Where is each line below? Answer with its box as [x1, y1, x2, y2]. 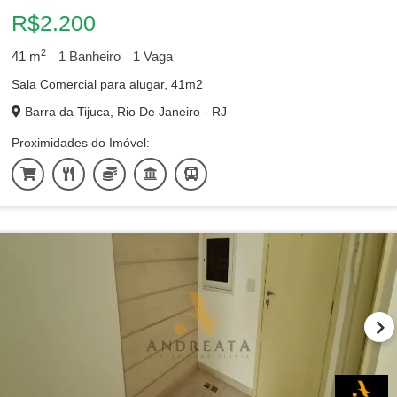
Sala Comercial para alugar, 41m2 [12, 77, 203, 91]
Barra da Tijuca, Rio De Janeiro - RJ [21, 105, 227, 119]
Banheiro [66, 49, 121, 64]
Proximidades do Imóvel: [12, 136, 150, 150]
